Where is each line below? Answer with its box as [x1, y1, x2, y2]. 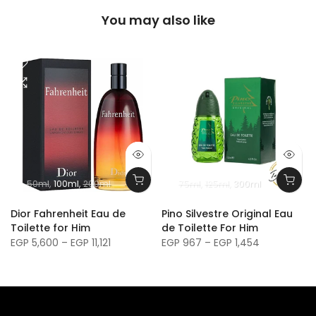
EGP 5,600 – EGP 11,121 [11, 236, 111, 250]
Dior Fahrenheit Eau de [11, 207, 126, 221]
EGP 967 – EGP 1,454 [162, 236, 260, 250]
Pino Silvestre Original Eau [162, 207, 293, 221]
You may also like [101, 11, 215, 30]
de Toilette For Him [162, 221, 258, 236]
